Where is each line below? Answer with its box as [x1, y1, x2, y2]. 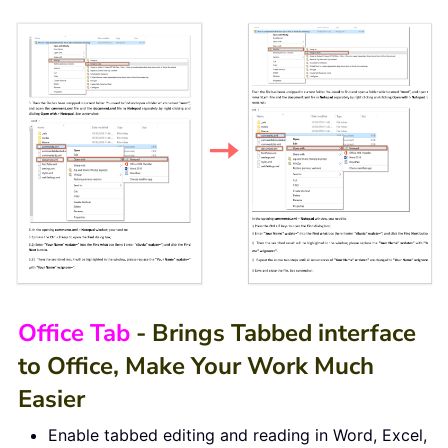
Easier [18, 382, 85, 415]
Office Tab [18, 316, 130, 349]
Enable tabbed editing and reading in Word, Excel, [48, 424, 427, 445]
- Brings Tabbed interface [130, 316, 416, 349]
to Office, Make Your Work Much [18, 349, 374, 382]
